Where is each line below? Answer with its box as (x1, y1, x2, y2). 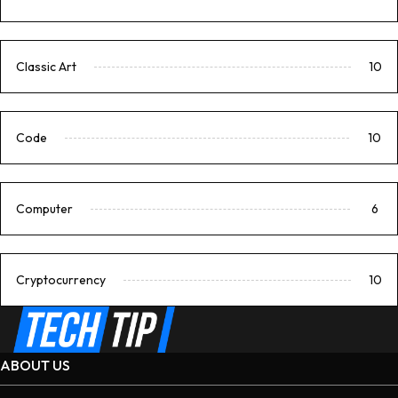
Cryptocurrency (16, 271, 106, 288)
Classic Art (16, 58, 76, 75)
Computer (16, 200, 73, 217)
